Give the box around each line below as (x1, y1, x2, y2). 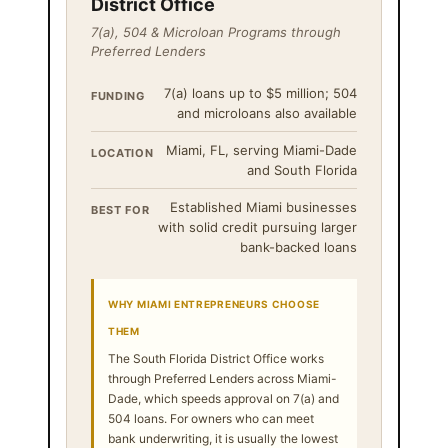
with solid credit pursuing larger (158, 218, 357, 235)
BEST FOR (91, 202, 150, 217)
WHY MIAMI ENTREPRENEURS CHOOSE (108, 297, 320, 310)
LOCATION (91, 145, 154, 160)
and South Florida (247, 161, 357, 178)
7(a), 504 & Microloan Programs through (91, 23, 341, 40)
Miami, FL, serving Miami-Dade (166, 141, 357, 158)
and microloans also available (177, 104, 357, 121)
